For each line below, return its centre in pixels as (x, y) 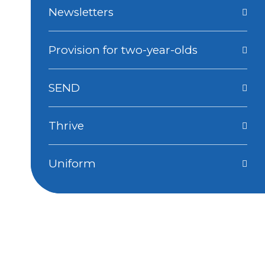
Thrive (67, 126)
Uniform (72, 164)
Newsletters (81, 12)
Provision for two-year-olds (123, 50)
